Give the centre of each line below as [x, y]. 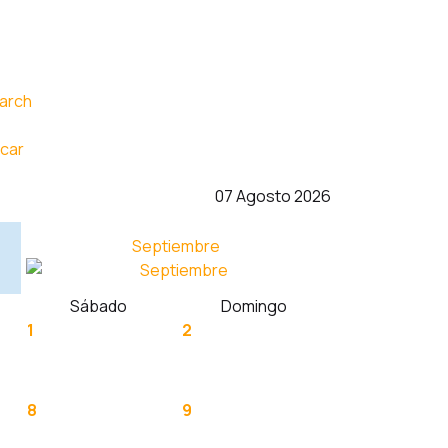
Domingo [253, 306]
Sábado [98, 306]
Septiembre [176, 246]
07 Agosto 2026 [273, 196]
